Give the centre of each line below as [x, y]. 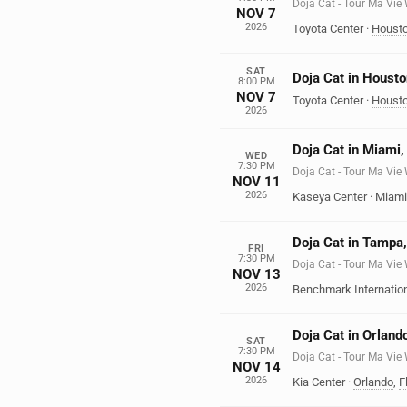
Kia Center [319, 382]
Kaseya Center [330, 197]
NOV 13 [256, 274]
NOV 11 [256, 181]
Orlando [373, 382]
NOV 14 [256, 367]
